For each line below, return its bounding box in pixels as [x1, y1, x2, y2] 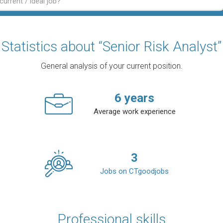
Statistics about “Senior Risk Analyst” [1, 38, 222, 55]
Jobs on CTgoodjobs [100, 167, 169, 176]
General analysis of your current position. [40, 61, 183, 71]
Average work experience [93, 107, 176, 116]
